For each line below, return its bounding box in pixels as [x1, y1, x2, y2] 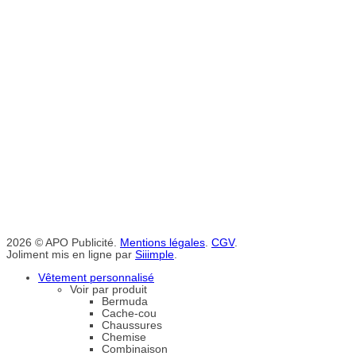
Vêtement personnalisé [38, 271, 154, 284]
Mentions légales [120, 237, 205, 250]
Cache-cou [102, 307, 157, 319]
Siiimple [135, 249, 174, 261]
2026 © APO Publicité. [6, 237, 120, 250]
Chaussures [102, 319, 162, 331]
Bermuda [102, 295, 148, 308]
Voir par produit [70, 283, 147, 296]
